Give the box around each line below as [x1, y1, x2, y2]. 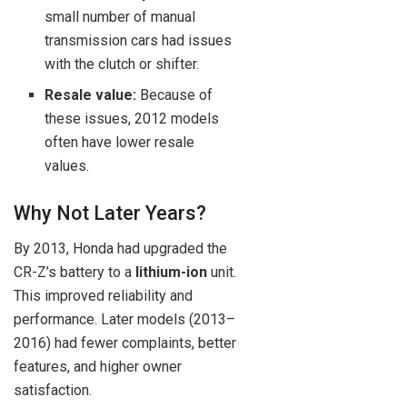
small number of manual [45, 7, 196, 25]
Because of [136, 85, 213, 104]
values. [45, 156, 90, 174]
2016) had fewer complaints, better [14, 333, 236, 352]
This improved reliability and [14, 286, 193, 304]
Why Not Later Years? [14, 201, 206, 224]
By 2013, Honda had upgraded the [14, 239, 227, 257]
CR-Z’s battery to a [14, 263, 135, 281]
